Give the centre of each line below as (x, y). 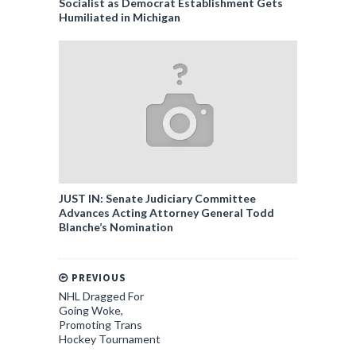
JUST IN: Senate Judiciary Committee (157, 198)
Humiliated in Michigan (120, 17)
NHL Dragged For (101, 296)
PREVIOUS (97, 277)
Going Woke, (91, 310)
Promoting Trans (101, 324)
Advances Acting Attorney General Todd (166, 212)
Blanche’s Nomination (116, 226)
